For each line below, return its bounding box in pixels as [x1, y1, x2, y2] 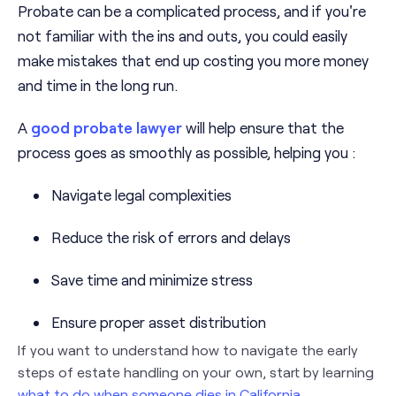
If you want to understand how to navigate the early [18, 341, 358, 359]
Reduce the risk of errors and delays [51, 228, 291, 247]
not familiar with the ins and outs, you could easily [18, 27, 347, 45]
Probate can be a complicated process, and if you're [18, 2, 366, 20]
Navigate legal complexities [51, 186, 232, 204]
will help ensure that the [182, 118, 344, 137]
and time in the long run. [18, 76, 178, 95]
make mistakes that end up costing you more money [18, 51, 369, 70]
